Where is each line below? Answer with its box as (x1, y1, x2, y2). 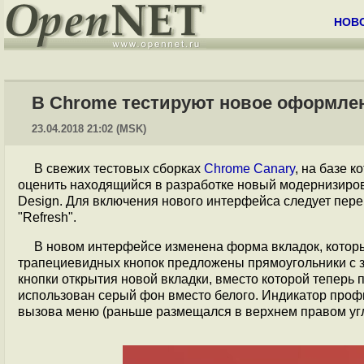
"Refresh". (18, 210, 76, 224)
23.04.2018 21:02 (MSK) (32, 123, 146, 135)
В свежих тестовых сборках (34, 162, 204, 175)
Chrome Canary (204, 162, 295, 175)
